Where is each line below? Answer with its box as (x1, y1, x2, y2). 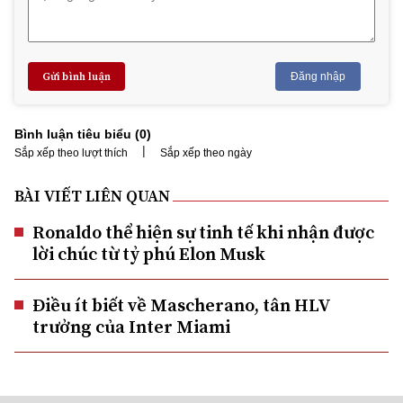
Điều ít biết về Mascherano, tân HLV (32, 291, 330, 318)
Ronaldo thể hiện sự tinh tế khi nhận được (32, 219, 374, 245)
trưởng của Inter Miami (32, 313, 230, 339)
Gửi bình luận (42, 68, 111, 84)
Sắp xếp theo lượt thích (14, 146, 128, 159)
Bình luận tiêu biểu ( (14, 126, 139, 141)
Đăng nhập (291, 69, 345, 83)
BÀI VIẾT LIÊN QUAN (14, 184, 170, 207)
